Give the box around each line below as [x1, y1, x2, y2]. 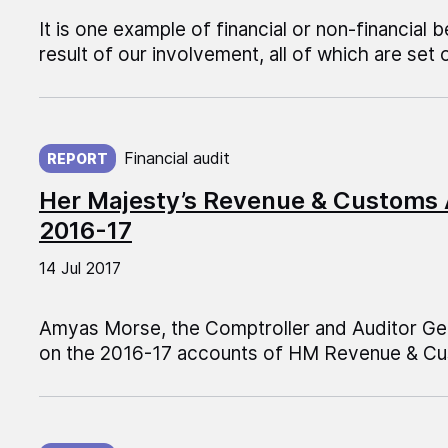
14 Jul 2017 [38, 258, 121, 279]
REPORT [46, 150, 108, 168]
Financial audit [123, 148, 230, 169]
